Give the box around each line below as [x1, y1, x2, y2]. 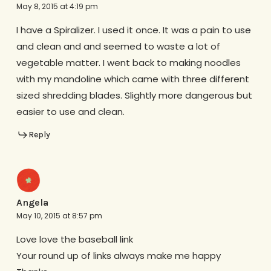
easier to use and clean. [16, 105, 125, 118]
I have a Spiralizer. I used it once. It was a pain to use [16, 23, 251, 36]
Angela [16, 197, 48, 209]
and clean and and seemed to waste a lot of [16, 39, 220, 53]
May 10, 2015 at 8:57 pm [16, 211, 102, 221]
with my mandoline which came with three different [16, 72, 249, 85]
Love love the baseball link [16, 233, 133, 246]
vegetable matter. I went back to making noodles [16, 56, 241, 69]
